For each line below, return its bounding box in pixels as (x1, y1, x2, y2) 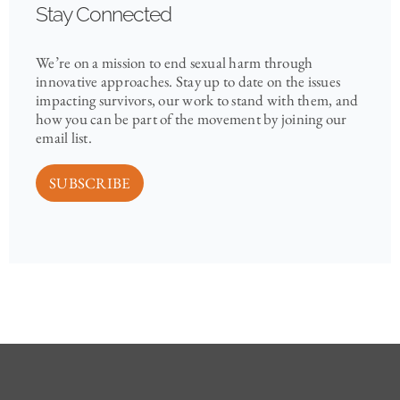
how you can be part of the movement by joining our (36, 109, 347, 129)
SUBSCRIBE (49, 172, 131, 193)
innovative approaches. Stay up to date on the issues (36, 71, 340, 92)
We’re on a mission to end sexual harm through (36, 53, 313, 73)
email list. (36, 128, 92, 148)
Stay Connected (36, 2, 171, 27)
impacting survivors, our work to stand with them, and (36, 90, 359, 111)
